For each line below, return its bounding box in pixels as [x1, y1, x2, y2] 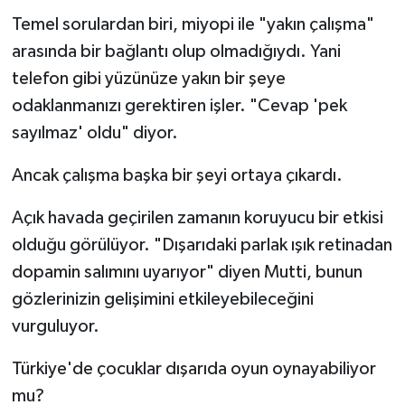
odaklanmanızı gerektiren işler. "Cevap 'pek [11, 96, 347, 115]
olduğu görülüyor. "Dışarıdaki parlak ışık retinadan [11, 235, 392, 254]
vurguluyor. [11, 316, 99, 335]
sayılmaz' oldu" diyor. [11, 123, 178, 142]
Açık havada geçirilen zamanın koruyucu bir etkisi [11, 208, 383, 227]
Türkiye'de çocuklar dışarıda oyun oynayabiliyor [11, 359, 376, 378]
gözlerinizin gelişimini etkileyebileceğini [11, 289, 314, 308]
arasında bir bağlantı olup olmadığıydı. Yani [11, 42, 341, 61]
